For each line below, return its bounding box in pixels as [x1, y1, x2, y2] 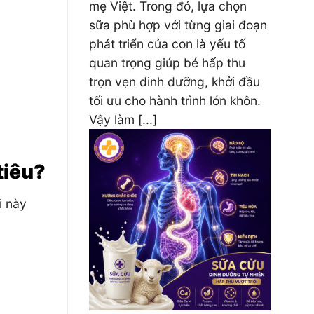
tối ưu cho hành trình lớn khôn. [89, 93, 261, 108]
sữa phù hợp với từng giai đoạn [89, 18, 267, 32]
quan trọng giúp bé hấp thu [89, 55, 245, 70]
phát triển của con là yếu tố [89, 36, 245, 51]
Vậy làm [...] [89, 112, 157, 127]
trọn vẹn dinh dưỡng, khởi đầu [89, 74, 260, 89]
